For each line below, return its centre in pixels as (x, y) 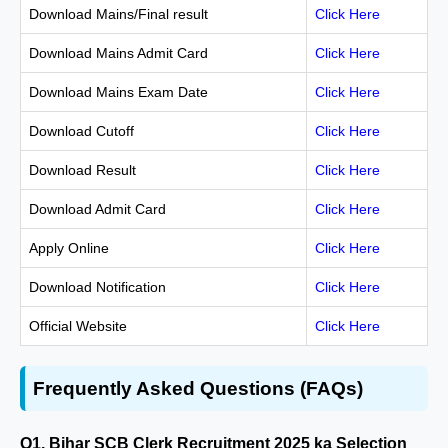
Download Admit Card (97, 208)
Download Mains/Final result (118, 13)
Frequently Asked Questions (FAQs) (198, 388)
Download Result (82, 169)
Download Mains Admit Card (118, 52)
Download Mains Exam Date (118, 91)
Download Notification (97, 286)
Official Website (78, 325)
